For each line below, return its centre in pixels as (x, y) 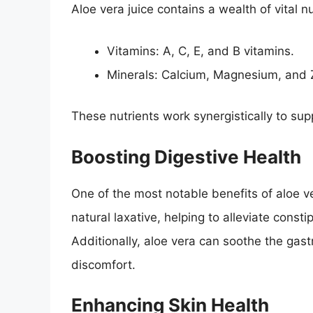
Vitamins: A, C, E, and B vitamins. (201, 51)
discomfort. (103, 264)
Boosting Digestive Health (186, 156)
